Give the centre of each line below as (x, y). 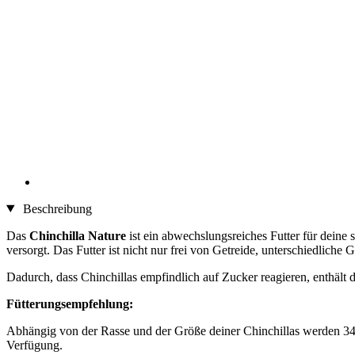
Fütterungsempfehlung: (70, 303)
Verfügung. (34, 345)
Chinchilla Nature (78, 235)
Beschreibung (55, 208)
